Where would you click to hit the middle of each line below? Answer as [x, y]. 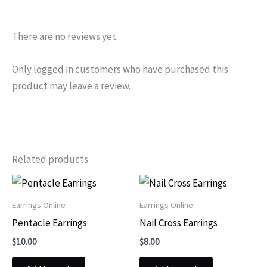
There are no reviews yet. [65, 36]
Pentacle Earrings [49, 223]
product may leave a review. [71, 86]
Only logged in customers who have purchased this [120, 69]
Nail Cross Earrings [178, 223]
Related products [50, 159]
